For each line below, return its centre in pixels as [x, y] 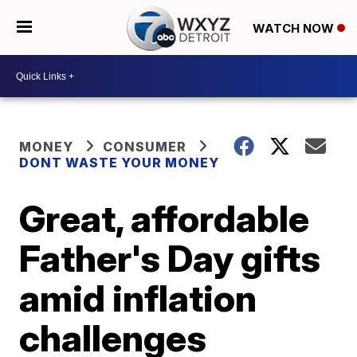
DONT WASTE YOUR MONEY [120, 163]
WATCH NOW [294, 28]
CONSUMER [145, 147]
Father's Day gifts [170, 258]
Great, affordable [165, 218]
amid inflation [138, 298]
